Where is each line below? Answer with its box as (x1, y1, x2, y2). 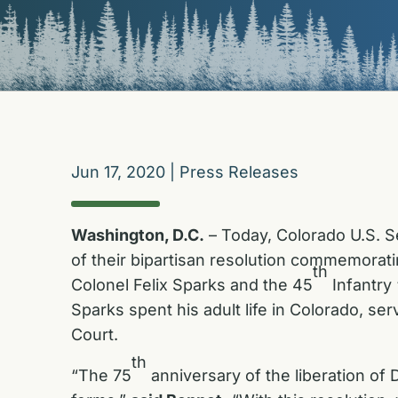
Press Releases (179, 163, 298, 182)
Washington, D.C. (71, 225, 204, 244)
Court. (71, 324, 123, 344)
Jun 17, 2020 (71, 163, 165, 182)
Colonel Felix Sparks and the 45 (71, 275, 313, 294)
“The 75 (71, 365, 131, 385)
